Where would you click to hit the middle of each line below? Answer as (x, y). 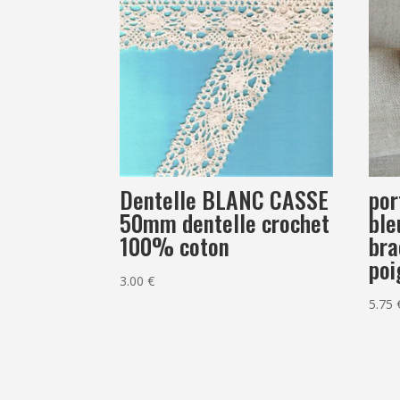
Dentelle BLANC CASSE (225, 200)
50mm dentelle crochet (225, 223)
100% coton (175, 246)
